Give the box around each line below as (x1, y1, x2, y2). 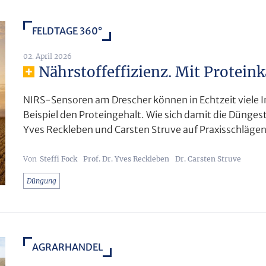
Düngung (27, 176, 56, 185)
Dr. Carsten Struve (175, 154, 241, 163)
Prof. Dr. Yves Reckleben (83, 154, 169, 163)
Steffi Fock (40, 154, 77, 163)
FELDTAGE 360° (32, 24, 102, 37)
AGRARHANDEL (32, 240, 103, 253)
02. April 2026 (23, 51, 72, 61)
